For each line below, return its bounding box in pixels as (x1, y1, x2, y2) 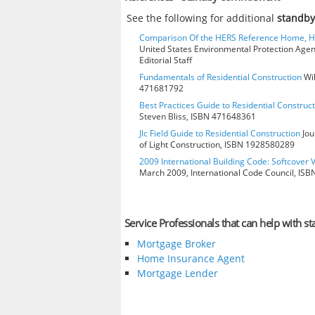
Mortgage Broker (136, 237, 216, 251)
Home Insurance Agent (136, 252, 245, 266)
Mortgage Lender (136, 266, 218, 281)
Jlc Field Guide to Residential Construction (139, 127, 300, 139)
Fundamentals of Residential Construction (139, 70, 302, 83)
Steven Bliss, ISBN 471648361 (139, 110, 256, 122)
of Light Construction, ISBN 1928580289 (139, 138, 295, 150)
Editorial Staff (139, 53, 192, 66)
